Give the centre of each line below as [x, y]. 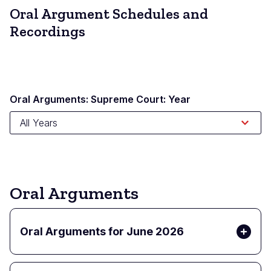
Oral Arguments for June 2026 [102, 232]
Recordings [47, 31]
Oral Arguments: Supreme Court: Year [100, 100]
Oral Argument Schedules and [109, 14]
